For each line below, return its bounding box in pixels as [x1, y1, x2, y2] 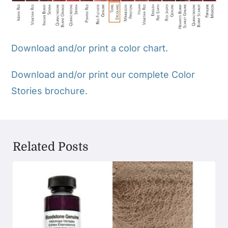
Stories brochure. [11, 85, 88, 96]
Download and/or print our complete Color [11, 69, 195, 80]
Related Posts [12, 139, 89, 154]
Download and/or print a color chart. [11, 42, 168, 53]
